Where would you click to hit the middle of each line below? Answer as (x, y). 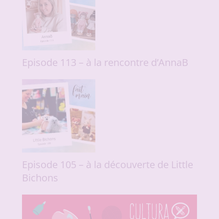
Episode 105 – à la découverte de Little (107, 165)
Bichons (40, 178)
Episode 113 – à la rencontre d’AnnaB (105, 63)
